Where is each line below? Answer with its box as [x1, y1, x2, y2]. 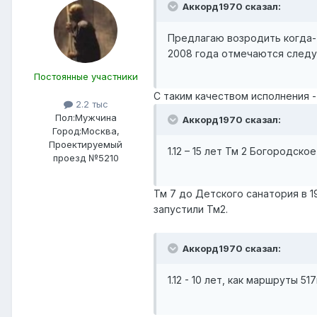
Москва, [81, 125, 120, 137]
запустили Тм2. [154, 203, 228, 216]
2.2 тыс [72, 98, 108, 110]
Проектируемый [49, 139, 122, 151]
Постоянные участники [33, 71, 138, 83]
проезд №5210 [52, 152, 119, 164]
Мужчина [74, 112, 117, 124]
